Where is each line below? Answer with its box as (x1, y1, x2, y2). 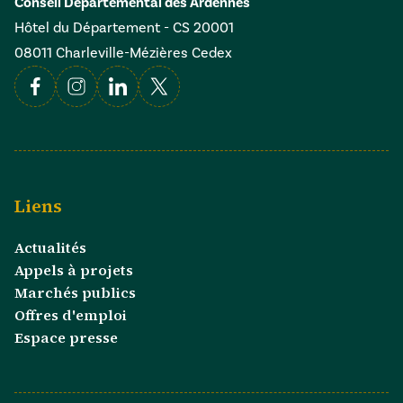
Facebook (25, 95, 87, 114)
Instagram (67, 95, 132, 114)
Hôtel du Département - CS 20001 (14, 18, 234, 37)
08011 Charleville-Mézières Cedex (14, 43, 232, 62)
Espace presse (14, 327, 118, 347)
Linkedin (108, 95, 162, 114)
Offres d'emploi (14, 304, 127, 325)
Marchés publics (14, 282, 136, 302)
